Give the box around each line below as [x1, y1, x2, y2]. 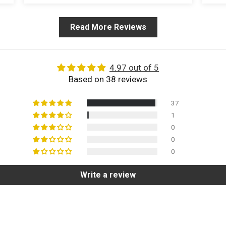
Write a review [80, 170, 136, 180]
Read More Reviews [70, 22, 146, 32]
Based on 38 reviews [69, 74, 147, 85]
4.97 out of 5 [109, 63, 159, 73]
